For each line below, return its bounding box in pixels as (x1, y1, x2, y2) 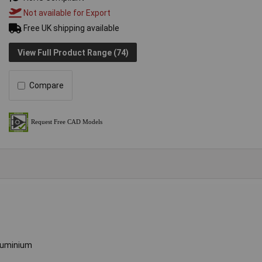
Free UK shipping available (22, 23, 120, 33)
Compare (29, 81, 64, 91)
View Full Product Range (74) (17, 47, 129, 57)
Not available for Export (22, 8, 111, 18)
